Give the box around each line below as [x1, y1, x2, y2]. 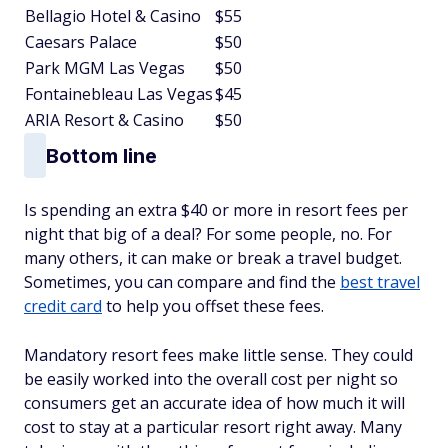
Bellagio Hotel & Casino [25, 5, 201, 28]
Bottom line [46, 143, 157, 168]
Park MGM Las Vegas [25, 57, 185, 80]
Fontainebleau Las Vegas [25, 83, 213, 106]
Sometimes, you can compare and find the [24, 271, 340, 294]
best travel [340, 271, 420, 294]
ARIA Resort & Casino [25, 109, 184, 132]
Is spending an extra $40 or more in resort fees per [24, 199, 408, 222]
